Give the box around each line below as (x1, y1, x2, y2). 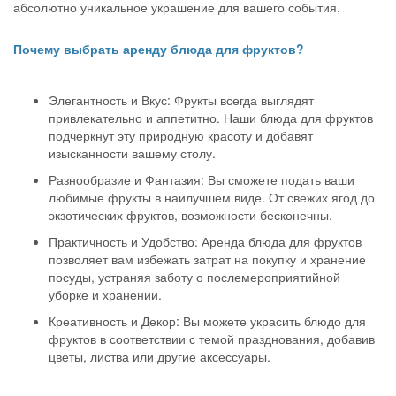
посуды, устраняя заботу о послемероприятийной (49, 268, 340, 286)
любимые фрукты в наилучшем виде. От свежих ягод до (49, 188, 375, 206)
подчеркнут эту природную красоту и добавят (49, 126, 313, 144)
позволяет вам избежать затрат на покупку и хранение (49, 250, 366, 268)
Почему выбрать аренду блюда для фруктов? (13, 40, 304, 57)
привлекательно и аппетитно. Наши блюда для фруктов (49, 109, 373, 126)
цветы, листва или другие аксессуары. (49, 347, 270, 365)
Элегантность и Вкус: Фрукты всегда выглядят (49, 91, 314, 109)
